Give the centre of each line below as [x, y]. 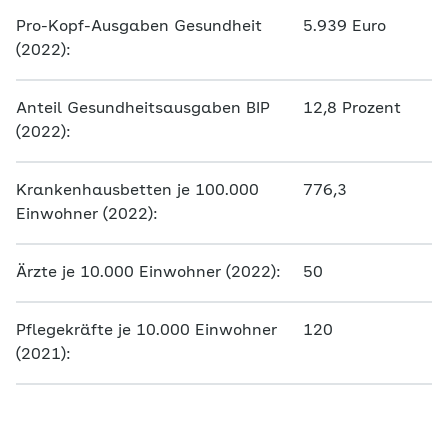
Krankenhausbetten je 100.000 [137, 191]
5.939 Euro [344, 27]
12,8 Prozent [352, 109]
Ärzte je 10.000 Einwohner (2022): [148, 273]
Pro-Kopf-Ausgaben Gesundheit [139, 27]
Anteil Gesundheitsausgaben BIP [143, 109]
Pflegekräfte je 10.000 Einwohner [146, 331]
